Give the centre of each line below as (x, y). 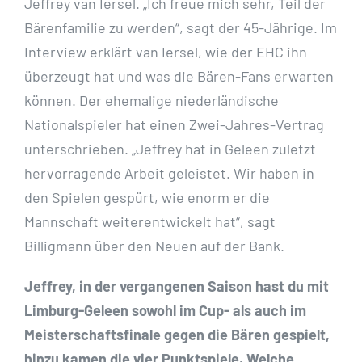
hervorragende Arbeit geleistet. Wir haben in (169, 173)
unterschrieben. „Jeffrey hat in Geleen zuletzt (170, 149)
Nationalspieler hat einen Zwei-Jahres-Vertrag (174, 125)
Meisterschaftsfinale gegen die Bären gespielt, (177, 335)
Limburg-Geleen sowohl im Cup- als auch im (165, 311)
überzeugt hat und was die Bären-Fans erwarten (179, 76)
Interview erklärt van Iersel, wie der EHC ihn (166, 52)
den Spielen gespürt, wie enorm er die (147, 198)
